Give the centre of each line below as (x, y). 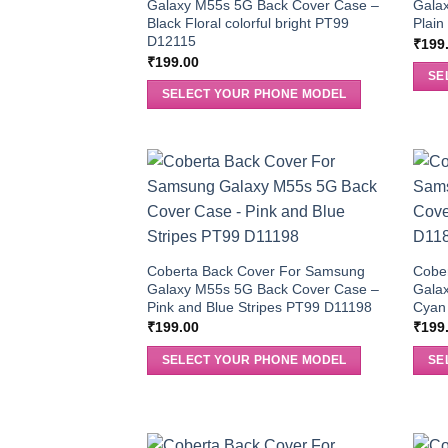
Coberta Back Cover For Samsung (255, 271)
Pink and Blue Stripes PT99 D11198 (259, 307)
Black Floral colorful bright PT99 (247, 23)
